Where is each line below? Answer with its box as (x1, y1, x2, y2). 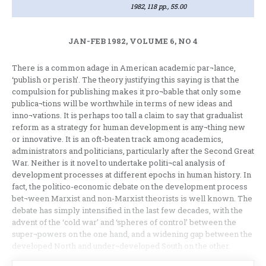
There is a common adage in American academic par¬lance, (12, 62, 236, 74)
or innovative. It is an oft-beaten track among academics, (12, 134, 223, 145)
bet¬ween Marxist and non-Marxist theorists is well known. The (12, 193, 252, 204)
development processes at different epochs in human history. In (12, 169, 251, 180)
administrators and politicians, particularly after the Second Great (12, 145, 254, 157)
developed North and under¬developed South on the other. (12, 240, 230, 252)
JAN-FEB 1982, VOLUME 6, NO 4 (68, 36, 198, 47)
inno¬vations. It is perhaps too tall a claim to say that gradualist (12, 110, 243, 121)
